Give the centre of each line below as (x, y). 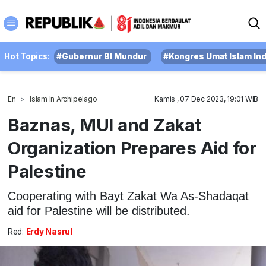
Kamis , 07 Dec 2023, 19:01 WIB (207, 99)
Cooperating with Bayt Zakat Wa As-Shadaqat (128, 196)
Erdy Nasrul (49, 232)
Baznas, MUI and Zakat (104, 125)
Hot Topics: (27, 56)
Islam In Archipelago (64, 99)
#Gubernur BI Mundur (102, 56)
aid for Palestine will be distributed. (99, 210)
